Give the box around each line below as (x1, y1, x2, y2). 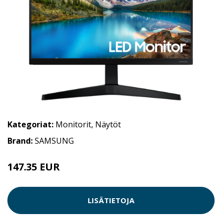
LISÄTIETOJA (88, 195, 134, 206)
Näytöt (95, 118, 121, 130)
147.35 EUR (7, 160, 60, 173)
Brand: (7, 135, 35, 146)
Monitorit (55, 118, 91, 130)
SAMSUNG (35, 135, 74, 146)
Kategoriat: (7, 118, 54, 130)
